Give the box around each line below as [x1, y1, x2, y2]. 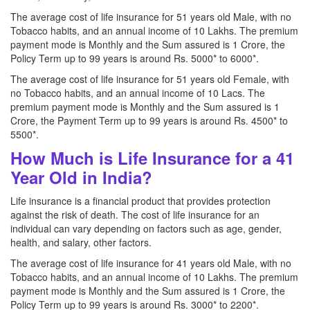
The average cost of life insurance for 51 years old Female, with [10, 72, 289, 86]
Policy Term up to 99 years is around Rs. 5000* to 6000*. [10, 51, 259, 65]
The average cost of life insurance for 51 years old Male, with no [10, 10, 291, 24]
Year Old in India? [10, 165, 152, 189]
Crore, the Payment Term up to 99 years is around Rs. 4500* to [10, 113, 288, 127]
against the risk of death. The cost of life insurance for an [10, 208, 259, 221]
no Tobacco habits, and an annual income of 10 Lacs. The [10, 86, 265, 100]
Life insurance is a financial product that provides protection [10, 194, 271, 208]
